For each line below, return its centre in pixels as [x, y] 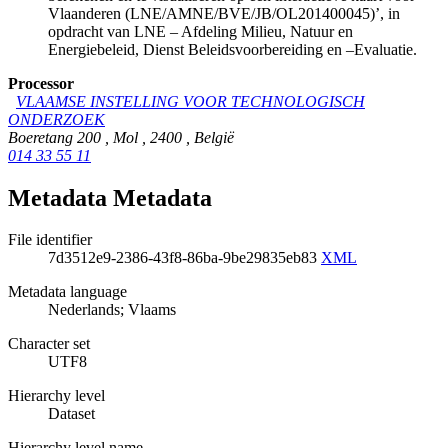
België [214, 137]
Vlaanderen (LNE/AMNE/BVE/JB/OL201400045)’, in [224, 13]
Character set [49, 344]
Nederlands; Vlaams [112, 310]
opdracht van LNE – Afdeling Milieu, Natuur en [200, 31]
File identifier [50, 240]
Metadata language [67, 292]
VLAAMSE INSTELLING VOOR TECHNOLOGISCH [190, 101]
